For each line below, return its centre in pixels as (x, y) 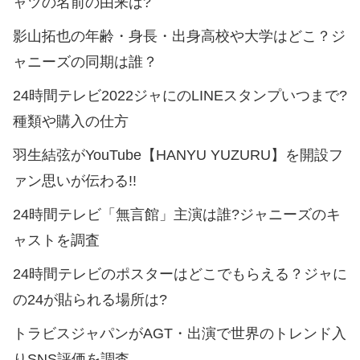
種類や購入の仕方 (71, 121)
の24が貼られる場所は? (90, 299)
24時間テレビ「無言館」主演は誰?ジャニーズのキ (177, 214)
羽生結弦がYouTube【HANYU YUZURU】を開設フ (178, 155)
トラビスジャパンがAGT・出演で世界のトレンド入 (180, 333)
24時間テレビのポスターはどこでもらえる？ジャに (180, 274)
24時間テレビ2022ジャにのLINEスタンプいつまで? (180, 95)
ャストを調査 (56, 240)
